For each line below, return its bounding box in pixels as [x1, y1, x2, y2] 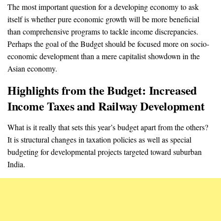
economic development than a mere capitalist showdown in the [7, 51, 200, 62]
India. [7, 158, 25, 169]
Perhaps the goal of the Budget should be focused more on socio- [7, 38, 209, 49]
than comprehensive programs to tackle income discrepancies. [7, 26, 198, 37]
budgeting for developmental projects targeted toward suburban [7, 146, 202, 157]
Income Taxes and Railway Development [7, 97, 205, 114]
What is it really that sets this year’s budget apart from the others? [7, 121, 208, 132]
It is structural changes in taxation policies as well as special [7, 134, 191, 145]
